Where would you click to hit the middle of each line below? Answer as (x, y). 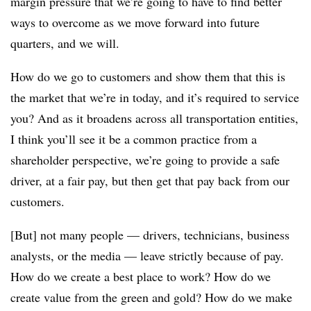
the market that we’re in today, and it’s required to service (155, 98)
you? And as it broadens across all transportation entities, (154, 118)
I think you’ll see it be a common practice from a (134, 139)
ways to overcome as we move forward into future (135, 23)
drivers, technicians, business (215, 235)
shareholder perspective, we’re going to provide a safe (145, 160)
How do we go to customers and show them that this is (148, 77)
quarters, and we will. (65, 43)
